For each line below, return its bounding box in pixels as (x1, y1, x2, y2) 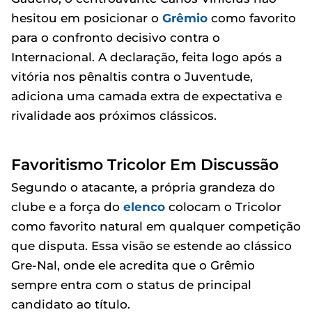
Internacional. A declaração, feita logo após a (11, 49, 282, 64)
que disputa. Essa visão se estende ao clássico (11, 238, 292, 253)
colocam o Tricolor (165, 199, 281, 214)
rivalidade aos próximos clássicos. (11, 108, 217, 123)
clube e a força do (11, 199, 123, 214)
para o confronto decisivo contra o (11, 30, 220, 45)
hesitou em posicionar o (11, 10, 162, 25)
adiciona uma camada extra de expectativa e (11, 88, 282, 103)
